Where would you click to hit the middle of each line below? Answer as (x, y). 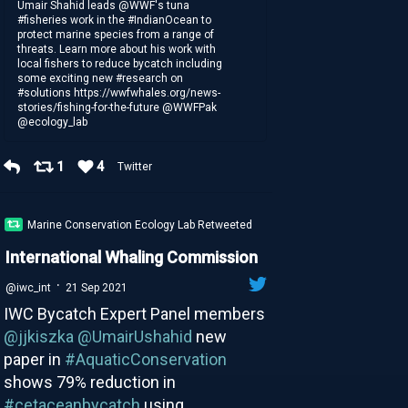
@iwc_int (28, 287)
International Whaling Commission (131, 257)
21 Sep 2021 (96, 287)
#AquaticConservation (145, 359)
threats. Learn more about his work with (117, 49)
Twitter (136, 166)
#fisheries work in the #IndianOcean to (115, 20)
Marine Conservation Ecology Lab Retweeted (140, 224)
